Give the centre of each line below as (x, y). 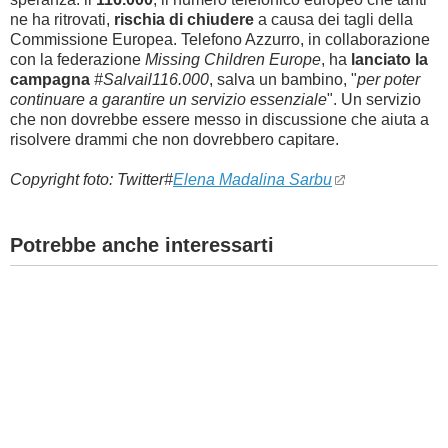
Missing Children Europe (233, 59)
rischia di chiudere (184, 19)
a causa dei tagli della (333, 19)
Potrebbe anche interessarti (142, 245)
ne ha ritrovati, (62, 19)
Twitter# (145, 179)
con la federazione (77, 59)
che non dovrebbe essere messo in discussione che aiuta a (219, 119)
